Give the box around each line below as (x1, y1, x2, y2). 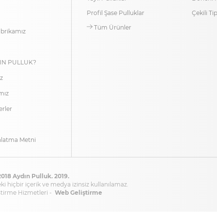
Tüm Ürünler (92, 24, 131, 31)
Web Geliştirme (55, 189, 102, 196)
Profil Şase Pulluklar (86, 9, 144, 16)
